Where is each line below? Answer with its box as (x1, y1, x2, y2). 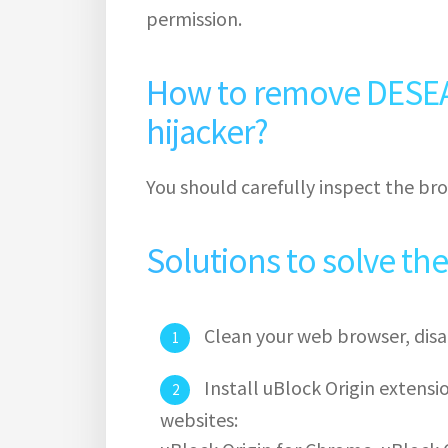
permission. (146, 5, 242, 31)
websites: (160, 406, 238, 432)
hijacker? (146, 109, 268, 154)
